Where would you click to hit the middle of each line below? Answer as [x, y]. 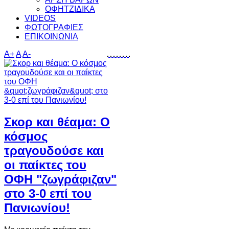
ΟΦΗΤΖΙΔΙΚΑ [70, 9]
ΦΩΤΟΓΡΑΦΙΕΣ [54, 27]
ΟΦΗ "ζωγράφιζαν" [60, 179]
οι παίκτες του [45, 165]
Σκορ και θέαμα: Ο [57, 122]
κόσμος [26, 136]
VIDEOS [40, 18]
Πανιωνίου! [37, 208]
